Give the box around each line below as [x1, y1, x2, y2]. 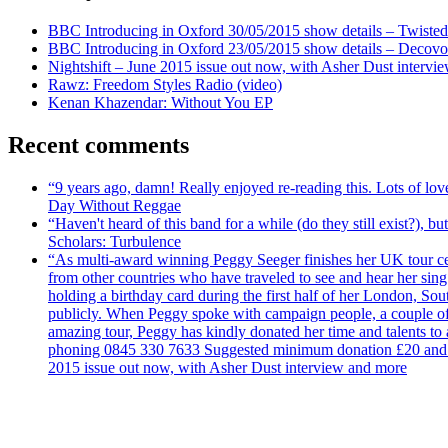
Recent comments [8, 131, 189, 158]
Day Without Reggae [48, 196, 181, 214]
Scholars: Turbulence [48, 232, 181, 250]
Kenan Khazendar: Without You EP [48, 93, 273, 111]
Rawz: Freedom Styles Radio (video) [48, 75, 282, 93]
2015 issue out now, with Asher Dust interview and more [48, 358, 407, 376]
